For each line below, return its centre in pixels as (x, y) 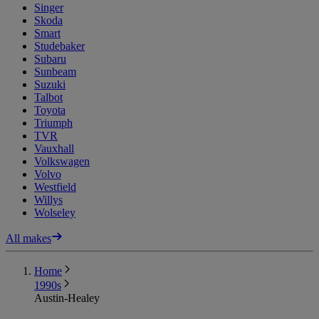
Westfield (55, 187)
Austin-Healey (67, 298)
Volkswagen (62, 161)
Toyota (50, 110)
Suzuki (50, 84)
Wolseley (55, 212)
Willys (48, 199)
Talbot (48, 97)
